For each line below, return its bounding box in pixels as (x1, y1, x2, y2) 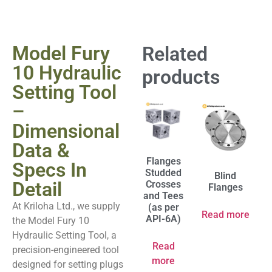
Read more (201, 209, 250, 220)
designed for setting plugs (12, 259, 123, 270)
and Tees (143, 190, 183, 202)
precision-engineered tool (12, 244, 119, 256)
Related (142, 42, 208, 66)
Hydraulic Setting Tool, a (12, 229, 117, 241)
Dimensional (12, 120, 120, 143)
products (142, 66, 220, 89)
